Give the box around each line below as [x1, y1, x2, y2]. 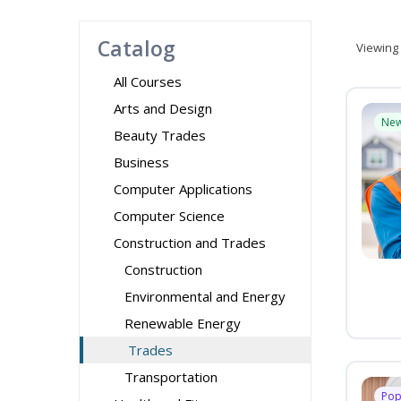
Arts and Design [114, 99, 212, 117]
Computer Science [114, 207, 225, 225]
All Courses [114, 73, 182, 90]
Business [114, 153, 169, 171]
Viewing [356, 39, 398, 55]
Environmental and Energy [124, 287, 286, 305]
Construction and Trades [114, 234, 266, 252]
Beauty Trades [114, 126, 206, 144]
